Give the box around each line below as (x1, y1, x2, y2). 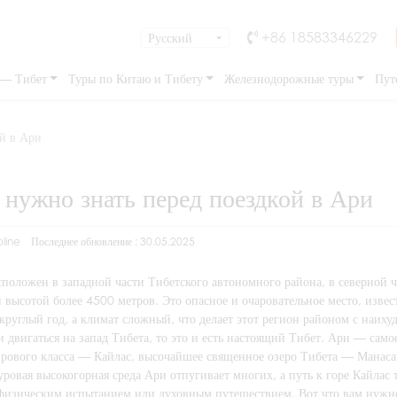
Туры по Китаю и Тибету (67, 71, 203, 86)
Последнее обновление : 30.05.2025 (31, 235, 195, 248)
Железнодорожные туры (223, 71, 354, 86)
